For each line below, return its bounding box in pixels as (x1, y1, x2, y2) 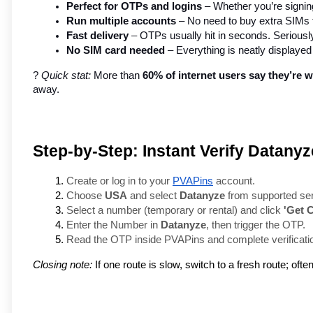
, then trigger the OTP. (206, 219, 305, 231)
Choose (66, 190, 105, 202)
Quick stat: (41, 70, 91, 82)
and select (127, 190, 180, 202)
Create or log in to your (66, 175, 173, 187)
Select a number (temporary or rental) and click (66, 205, 284, 217)
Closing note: (33, 259, 92, 271)
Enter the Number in (66, 219, 161, 231)
